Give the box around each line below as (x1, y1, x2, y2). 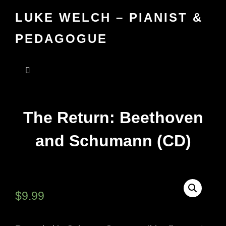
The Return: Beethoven (23, 108, 203, 127)
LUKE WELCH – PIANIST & (15, 11, 203, 24)
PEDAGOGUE (15, 32, 107, 45)
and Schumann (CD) (35, 132, 191, 150)
